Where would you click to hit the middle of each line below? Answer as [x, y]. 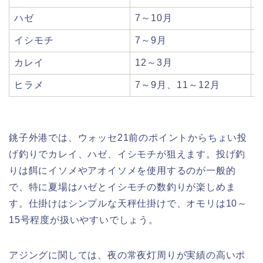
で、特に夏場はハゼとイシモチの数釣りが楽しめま [122, 187]
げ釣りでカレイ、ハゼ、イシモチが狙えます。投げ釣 [127, 154]
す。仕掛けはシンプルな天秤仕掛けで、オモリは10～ [128, 203]
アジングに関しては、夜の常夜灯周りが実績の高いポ [127, 255]
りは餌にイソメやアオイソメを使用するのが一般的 [122, 170]
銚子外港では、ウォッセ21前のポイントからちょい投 [128, 137]
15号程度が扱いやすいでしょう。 [84, 220]
